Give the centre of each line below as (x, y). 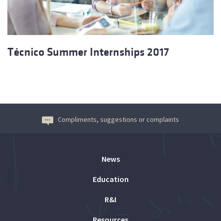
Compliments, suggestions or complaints (118, 119)
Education (110, 179)
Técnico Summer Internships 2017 (88, 52)
